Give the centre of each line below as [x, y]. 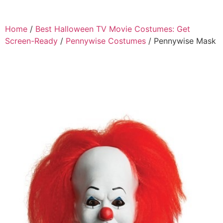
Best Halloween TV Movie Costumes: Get [113, 29]
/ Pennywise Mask [181, 41]
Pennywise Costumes [106, 41]
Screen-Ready [31, 41]
